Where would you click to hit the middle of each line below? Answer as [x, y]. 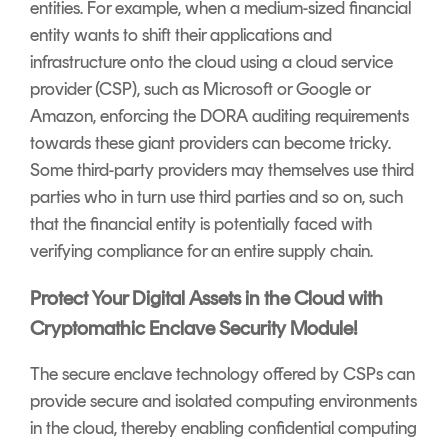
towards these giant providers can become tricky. [210, 142]
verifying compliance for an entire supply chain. [203, 250]
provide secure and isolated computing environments [223, 400]
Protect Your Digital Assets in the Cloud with [206, 297]
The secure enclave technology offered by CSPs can [222, 373]
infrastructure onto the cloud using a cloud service [211, 61]
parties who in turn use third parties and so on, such [216, 196]
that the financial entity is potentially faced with [201, 223]
